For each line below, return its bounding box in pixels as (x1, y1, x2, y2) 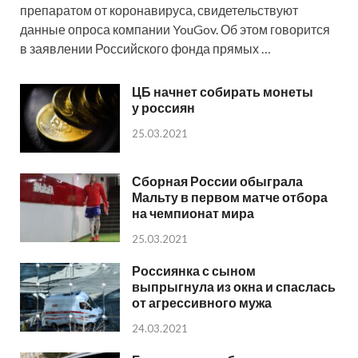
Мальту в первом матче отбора (132, 189, 328, 205)
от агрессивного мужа (132, 295, 272, 311)
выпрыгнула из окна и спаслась (132, 279, 336, 295)
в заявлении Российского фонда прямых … (20, 41, 271, 57)
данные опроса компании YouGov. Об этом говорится (20, 22, 330, 38)
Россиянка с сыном (132, 263, 256, 279)
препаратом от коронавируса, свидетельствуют (20, 2, 298, 18)
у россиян (132, 100, 195, 116)
